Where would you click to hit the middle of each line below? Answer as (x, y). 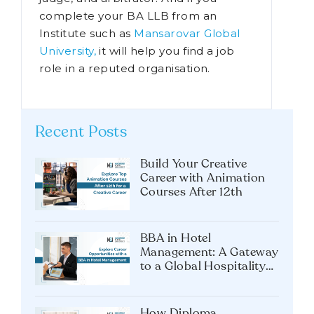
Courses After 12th (192, 245)
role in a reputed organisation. (125, 121)
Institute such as (87, 86)
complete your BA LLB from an (128, 68)
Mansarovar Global (187, 86)
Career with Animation (203, 231)
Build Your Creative (194, 217)
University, (68, 103)
